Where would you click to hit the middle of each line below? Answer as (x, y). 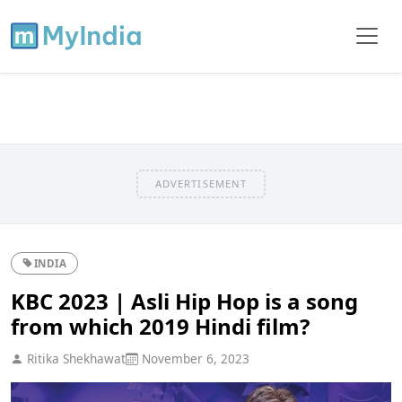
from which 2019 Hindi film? (160, 326)
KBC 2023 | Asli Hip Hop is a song (184, 301)
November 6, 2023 (194, 358)
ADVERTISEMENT (201, 183)
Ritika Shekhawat (74, 358)
